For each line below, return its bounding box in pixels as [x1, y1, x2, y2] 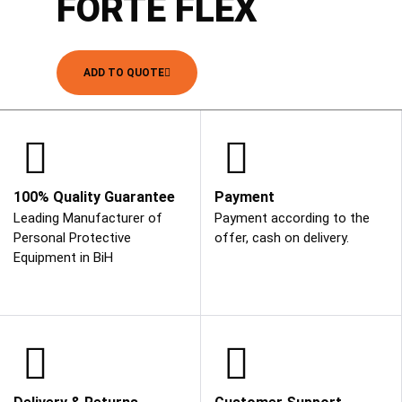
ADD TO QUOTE [83, 66, 164, 80]
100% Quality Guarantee [13, 188, 175, 206]
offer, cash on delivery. [214, 230, 349, 247]
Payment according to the [214, 210, 370, 227]
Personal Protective [13, 230, 131, 247]
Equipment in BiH [13, 249, 113, 267]
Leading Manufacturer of [13, 210, 162, 227]
